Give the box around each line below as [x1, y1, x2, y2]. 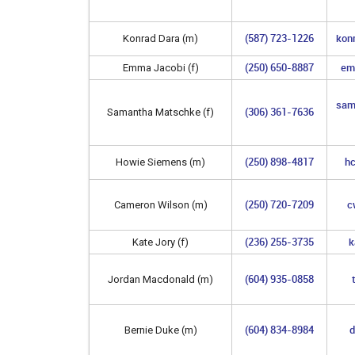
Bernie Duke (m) [124, 323, 197, 336]
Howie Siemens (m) [116, 155, 205, 168]
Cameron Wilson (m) [113, 198, 208, 211]
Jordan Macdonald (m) [108, 273, 213, 285]
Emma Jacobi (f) [122, 61, 199, 74]
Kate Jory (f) [132, 235, 189, 248]
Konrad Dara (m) [123, 32, 198, 44]
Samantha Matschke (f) [107, 105, 214, 118]
